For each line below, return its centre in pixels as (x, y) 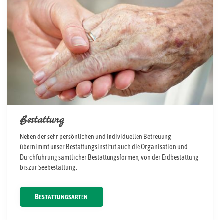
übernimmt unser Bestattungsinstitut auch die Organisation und (104, 147)
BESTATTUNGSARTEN (63, 197)
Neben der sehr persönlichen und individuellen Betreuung (96, 137)
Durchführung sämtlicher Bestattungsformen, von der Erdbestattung (109, 157)
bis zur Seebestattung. (48, 168)
